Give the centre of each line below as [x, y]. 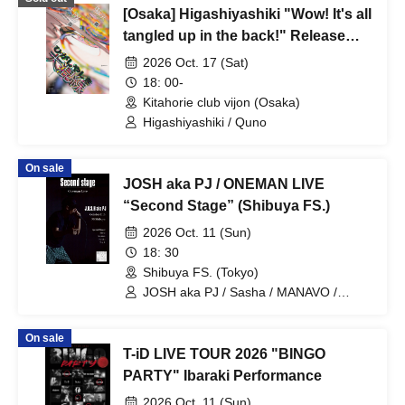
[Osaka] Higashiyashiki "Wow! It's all [247, 14]
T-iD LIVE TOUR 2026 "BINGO [224, 354]
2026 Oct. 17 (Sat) [196, 62]
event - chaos [169, 57]
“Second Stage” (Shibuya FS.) [226, 206]
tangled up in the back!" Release [234, 36]
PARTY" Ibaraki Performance [222, 376]
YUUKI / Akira [182, 308]
